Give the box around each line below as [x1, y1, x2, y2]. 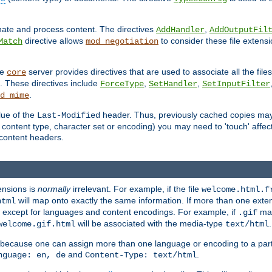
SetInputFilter [202, 79, 270, 89]
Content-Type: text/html [85, 250, 197, 260]
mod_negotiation [86, 36, 158, 47]
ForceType [100, 79, 144, 89]
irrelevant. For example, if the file [70, 183, 202, 194]
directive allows [22, 36, 86, 46]
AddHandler [156, 25, 205, 35]
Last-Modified [37, 110, 100, 121]
